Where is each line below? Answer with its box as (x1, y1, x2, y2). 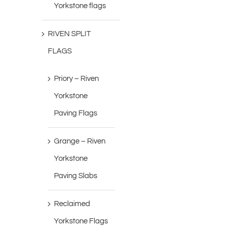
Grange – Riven (54, 137, 106, 146)
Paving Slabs (54, 172, 98, 180)
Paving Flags (54, 109, 98, 118)
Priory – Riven (54, 75, 99, 83)
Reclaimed (54, 200, 91, 208)
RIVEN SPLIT (48, 30, 91, 38)
